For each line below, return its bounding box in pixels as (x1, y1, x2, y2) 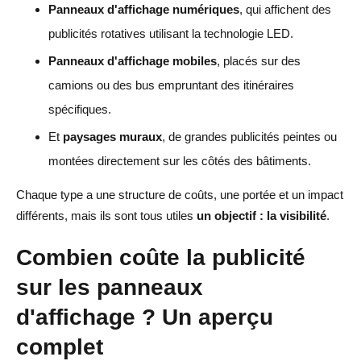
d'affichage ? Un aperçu (16, 303, 273, 330)
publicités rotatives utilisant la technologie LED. (48, 26, 293, 40)
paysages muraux (63, 129, 162, 143)
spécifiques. (48, 102, 111, 116)
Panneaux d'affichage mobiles (48, 53, 217, 68)
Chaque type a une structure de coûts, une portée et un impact (16, 187, 343, 201)
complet (16, 333, 103, 359)
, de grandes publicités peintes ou (162, 129, 337, 143)
